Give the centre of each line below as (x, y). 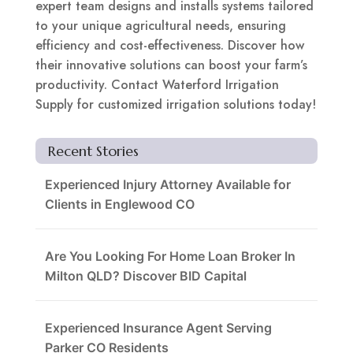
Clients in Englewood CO (119, 204)
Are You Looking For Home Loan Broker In (170, 256)
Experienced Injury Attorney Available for (167, 185)
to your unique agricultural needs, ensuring (160, 26)
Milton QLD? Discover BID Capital (145, 276)
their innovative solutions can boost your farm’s (171, 65)
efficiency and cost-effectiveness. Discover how (169, 46)
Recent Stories (93, 151)
